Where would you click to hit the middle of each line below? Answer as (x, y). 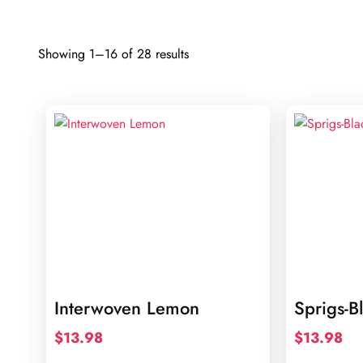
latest (202, 95)
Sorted (206, 53)
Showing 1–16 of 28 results (113, 54)
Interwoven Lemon (127, 308)
